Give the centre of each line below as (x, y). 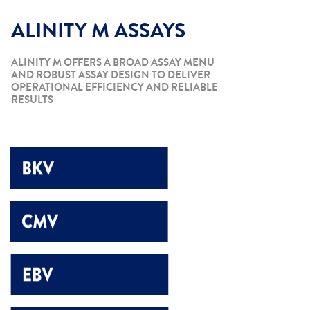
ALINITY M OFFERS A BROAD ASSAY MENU (112, 63)
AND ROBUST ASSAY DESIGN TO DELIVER (110, 75)
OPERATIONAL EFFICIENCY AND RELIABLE (114, 88)
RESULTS (32, 100)
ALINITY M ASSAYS (98, 31)
